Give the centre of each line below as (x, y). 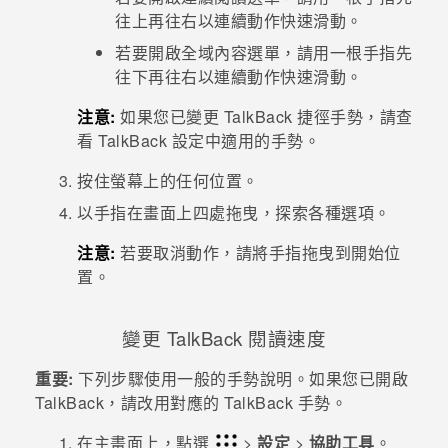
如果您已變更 (169, 116)
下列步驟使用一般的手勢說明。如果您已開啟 (240, 379)
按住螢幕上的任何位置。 (168, 180)
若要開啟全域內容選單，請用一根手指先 (263, 52)
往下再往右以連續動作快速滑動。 (239, 76)
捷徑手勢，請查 (352, 116)
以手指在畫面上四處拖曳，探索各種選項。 (234, 212)
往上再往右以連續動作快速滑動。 (239, 20)
